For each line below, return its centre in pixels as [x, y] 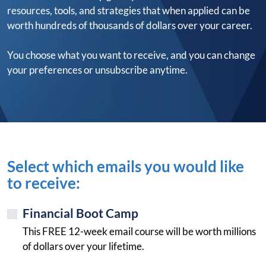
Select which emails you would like [126, 166]
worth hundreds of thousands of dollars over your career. [130, 25]
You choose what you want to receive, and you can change [131, 55]
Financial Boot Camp [80, 213]
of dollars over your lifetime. [84, 246]
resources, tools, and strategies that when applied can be [129, 10]
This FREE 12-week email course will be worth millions [139, 231]
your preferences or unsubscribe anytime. [97, 70]
